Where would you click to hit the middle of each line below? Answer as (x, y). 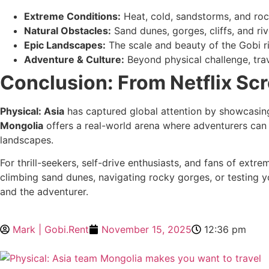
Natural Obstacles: (68, 30)
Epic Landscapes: (65, 45)
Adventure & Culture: (74, 59)
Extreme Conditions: (72, 16)
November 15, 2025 (147, 229)
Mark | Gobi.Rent (51, 229)
